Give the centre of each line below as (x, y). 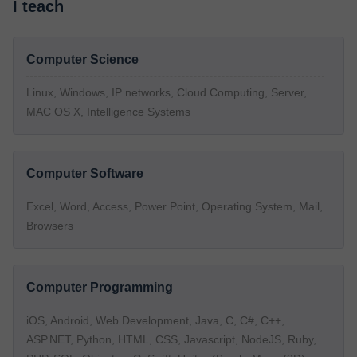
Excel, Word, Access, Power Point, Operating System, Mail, (175, 206)
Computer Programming (100, 287)
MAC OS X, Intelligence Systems (108, 112)
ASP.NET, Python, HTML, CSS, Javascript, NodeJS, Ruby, (171, 339)
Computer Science (82, 59)
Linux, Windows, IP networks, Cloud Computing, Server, (167, 92)
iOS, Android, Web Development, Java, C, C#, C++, (155, 320)
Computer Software (85, 173)
